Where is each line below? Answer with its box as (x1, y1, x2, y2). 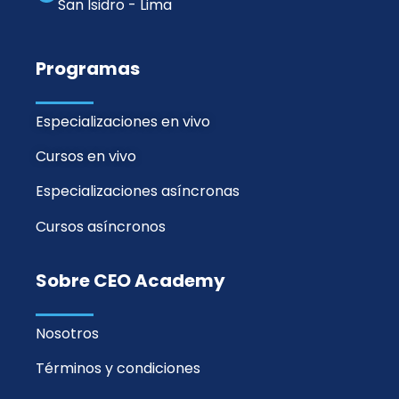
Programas (36, 56, 141, 82)
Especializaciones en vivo (36, 110, 211, 132)
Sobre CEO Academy (36, 268, 226, 294)
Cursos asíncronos (36, 216, 167, 237)
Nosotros (36, 322, 100, 344)
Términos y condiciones (36, 357, 201, 379)
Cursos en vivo (36, 146, 137, 167)
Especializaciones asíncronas (36, 181, 240, 202)
